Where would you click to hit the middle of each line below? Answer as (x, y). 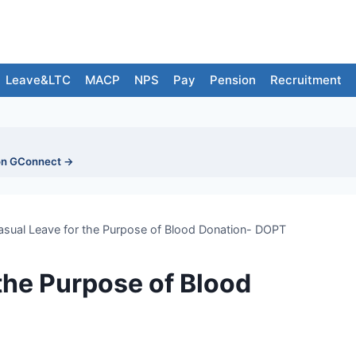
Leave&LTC (38, 80)
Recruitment (306, 80)
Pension (233, 80)
